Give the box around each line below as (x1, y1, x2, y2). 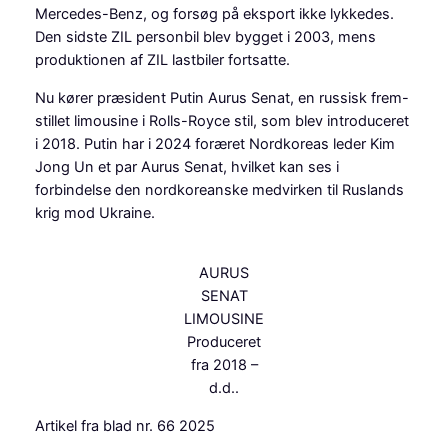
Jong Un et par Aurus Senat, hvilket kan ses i (34, 157, 339, 176)
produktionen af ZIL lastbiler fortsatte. (34, 51, 290, 70)
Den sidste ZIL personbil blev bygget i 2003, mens (34, 28, 376, 47)
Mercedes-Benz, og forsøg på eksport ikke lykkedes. (34, 5, 394, 24)
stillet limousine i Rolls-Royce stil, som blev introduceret (34, 111, 409, 130)
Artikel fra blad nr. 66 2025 (34, 416, 215, 435)
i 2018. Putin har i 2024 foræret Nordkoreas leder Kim (34, 134, 395, 153)
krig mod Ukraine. (34, 203, 155, 222)
